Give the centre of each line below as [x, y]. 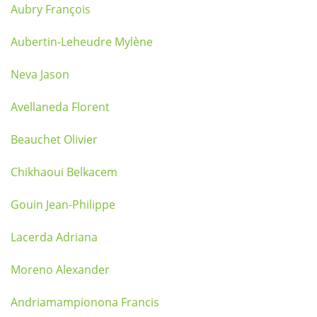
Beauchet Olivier [54, 139]
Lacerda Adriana [54, 237]
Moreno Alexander [60, 270]
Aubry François [51, 9]
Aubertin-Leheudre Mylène [82, 42]
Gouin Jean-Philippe [63, 204]
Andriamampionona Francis [85, 302]
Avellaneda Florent [60, 107]
